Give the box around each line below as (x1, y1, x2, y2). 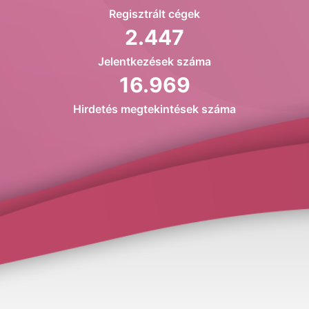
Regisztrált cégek (109, 7, 200, 21)
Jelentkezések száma (98, 54, 211, 68)
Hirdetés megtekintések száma (73, 102, 236, 116)
